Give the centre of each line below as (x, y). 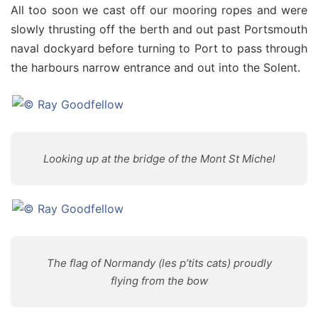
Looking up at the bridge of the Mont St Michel (159, 159)
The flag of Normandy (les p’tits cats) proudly (159, 263)
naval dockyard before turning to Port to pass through (159, 48)
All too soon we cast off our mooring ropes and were (159, 10)
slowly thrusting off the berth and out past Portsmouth (159, 29)
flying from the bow (159, 281)
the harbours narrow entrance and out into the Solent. (155, 67)
